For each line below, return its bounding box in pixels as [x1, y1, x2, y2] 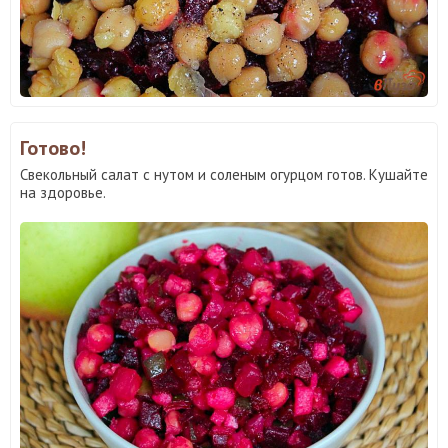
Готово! [20, 134, 86, 161]
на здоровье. [20, 182, 106, 202]
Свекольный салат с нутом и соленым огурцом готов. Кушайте [20, 164, 428, 184]
